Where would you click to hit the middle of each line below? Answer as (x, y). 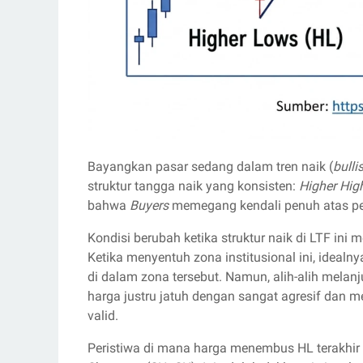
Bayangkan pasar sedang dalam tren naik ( (210, 166)
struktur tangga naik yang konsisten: (193, 186)
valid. (103, 315)
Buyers (149, 205)
